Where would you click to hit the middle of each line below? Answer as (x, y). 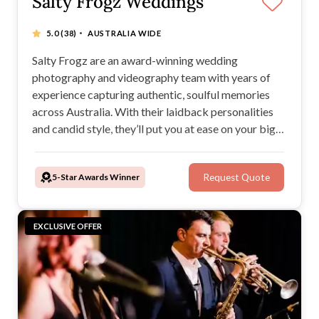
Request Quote (236, 177)
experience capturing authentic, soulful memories (151, 94)
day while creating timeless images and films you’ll (153, 145)
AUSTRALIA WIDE (125, 33)
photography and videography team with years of (151, 77)
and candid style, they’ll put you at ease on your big (154, 128)
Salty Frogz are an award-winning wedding (135, 60)
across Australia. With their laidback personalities (153, 111)
